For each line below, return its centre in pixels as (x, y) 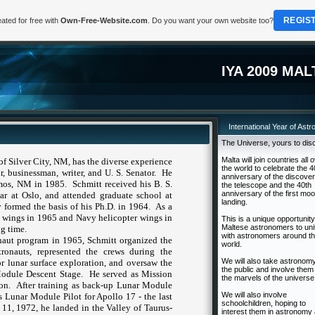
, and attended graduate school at (106, 195)
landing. (234, 202)
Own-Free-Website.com (104, 20)
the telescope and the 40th (266, 185)
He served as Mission (130, 274)
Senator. (139, 173)
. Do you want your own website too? (210, 20)
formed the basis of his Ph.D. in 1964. (76, 206)
